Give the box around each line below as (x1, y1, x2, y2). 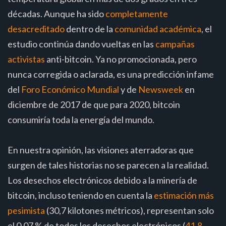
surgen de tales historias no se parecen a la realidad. (8, 159, 209, 171)
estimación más (154, 189, 214, 201)
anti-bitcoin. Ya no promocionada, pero (45, 53, 197, 65)
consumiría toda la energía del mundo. (8, 114, 154, 125)
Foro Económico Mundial (21, 83, 119, 95)
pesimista (8, 204, 45, 216)
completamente (105, 8, 168, 19)
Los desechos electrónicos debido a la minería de (8, 174, 197, 186)
